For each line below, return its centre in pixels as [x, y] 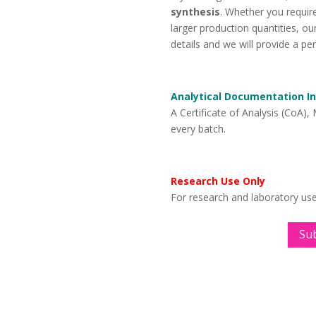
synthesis [195, 12]
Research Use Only [218, 181]
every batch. [198, 129]
